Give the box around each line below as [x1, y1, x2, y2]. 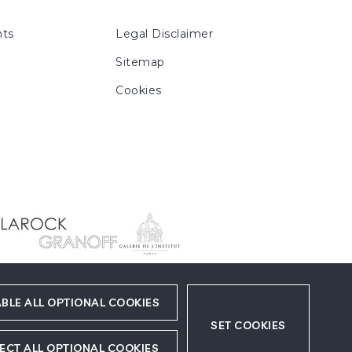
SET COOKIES [211, 318, 286, 332]
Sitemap [115, 55, 165, 69]
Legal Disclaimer [115, 27, 214, 41]
